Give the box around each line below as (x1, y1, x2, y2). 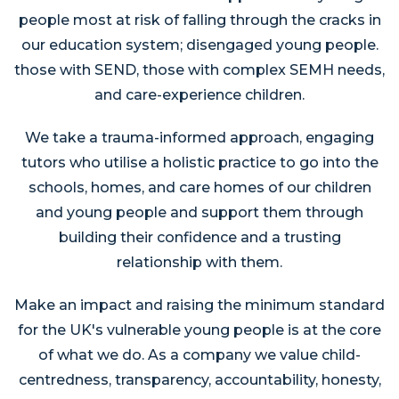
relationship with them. (117, 254, 282, 271)
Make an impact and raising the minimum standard (14, 297, 385, 313)
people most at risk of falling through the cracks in (18, 12, 381, 28)
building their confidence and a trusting (58, 229, 341, 246)
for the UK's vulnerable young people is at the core (18, 322, 381, 338)
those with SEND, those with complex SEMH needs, (14, 61, 385, 78)
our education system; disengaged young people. (20, 37, 379, 53)
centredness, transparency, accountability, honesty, (18, 371, 381, 388)
